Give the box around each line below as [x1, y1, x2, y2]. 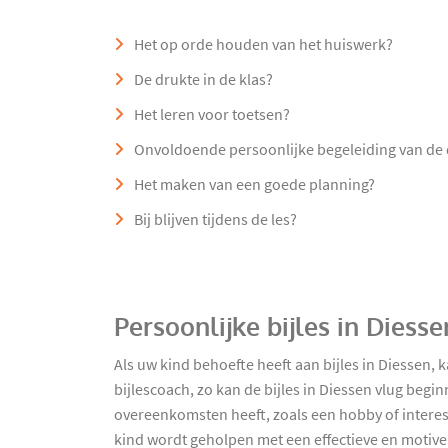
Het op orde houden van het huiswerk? [134, 35, 393, 56]
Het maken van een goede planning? [134, 175, 375, 196]
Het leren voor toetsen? [134, 105, 290, 126]
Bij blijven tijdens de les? [134, 210, 297, 231]
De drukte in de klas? [134, 70, 273, 91]
